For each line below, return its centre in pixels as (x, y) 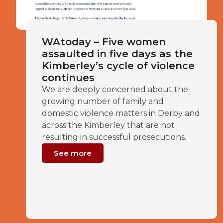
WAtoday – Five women (104, 42)
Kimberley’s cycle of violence (118, 66)
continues (68, 78)
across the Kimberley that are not (108, 125)
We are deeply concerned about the (115, 89)
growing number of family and (103, 101)
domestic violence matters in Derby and (121, 113)
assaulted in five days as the (117, 54)
